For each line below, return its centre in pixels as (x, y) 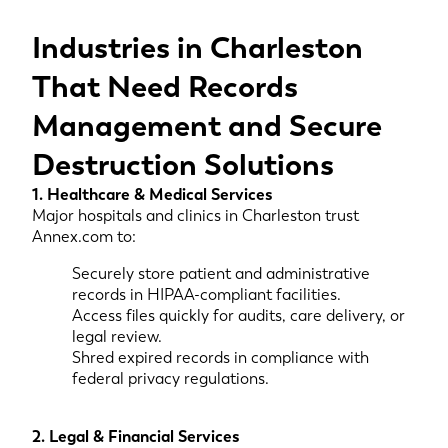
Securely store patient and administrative (221, 273)
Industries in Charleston (197, 47)
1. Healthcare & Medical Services (152, 194)
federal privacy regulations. (170, 378)
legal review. (117, 336)
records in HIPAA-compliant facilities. (206, 294)
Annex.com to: (84, 236)
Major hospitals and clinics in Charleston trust (195, 215)
